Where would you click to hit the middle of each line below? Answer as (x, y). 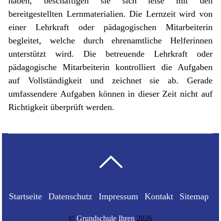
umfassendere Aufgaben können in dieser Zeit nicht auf (110, 93)
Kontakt (159, 197)
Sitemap (194, 197)
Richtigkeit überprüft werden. (62, 107)
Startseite (25, 197)
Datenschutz (70, 197)
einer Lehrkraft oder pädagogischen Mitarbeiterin (110, 27)
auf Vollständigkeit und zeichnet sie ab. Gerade (110, 80)
